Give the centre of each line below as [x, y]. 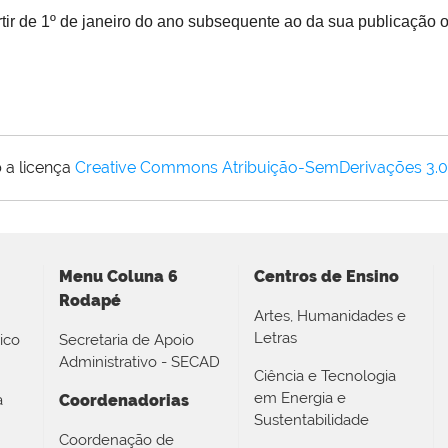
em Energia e [300, 397]
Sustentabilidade [311, 419]
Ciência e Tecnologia [325, 375]
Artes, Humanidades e [330, 315]
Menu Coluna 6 [118, 276]
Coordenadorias [124, 400]
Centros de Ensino [326, 276]
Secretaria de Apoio [126, 339]
